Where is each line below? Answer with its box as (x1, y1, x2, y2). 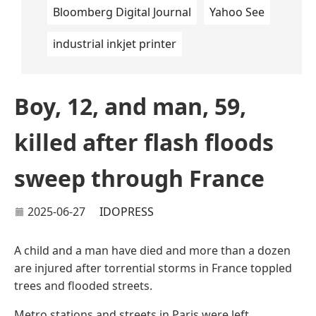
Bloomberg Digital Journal (53, 4, 191, 20)
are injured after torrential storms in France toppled (14, 260, 292, 276)
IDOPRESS (99, 204, 154, 219)
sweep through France (14, 163, 265, 193)
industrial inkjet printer (53, 36, 176, 51)
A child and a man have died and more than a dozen (14, 243, 291, 258)
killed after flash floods (14, 127, 274, 157)
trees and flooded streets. (14, 278, 152, 293)
